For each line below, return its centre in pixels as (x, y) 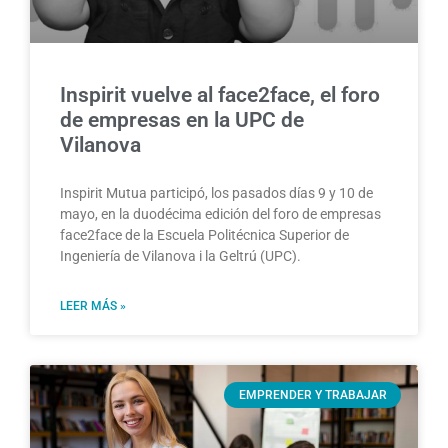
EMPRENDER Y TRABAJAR (312, 394)
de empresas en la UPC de (182, 119)
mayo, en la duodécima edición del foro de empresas (220, 213)
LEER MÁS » (93, 305)
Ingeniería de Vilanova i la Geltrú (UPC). (180, 255)
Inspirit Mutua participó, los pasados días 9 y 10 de (216, 192)
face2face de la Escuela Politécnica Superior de (204, 234)
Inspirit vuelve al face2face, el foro (220, 94)
